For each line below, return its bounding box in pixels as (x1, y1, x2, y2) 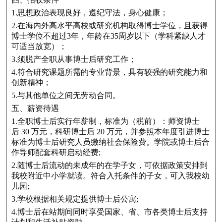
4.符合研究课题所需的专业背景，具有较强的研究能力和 (11, 68, 208, 77)
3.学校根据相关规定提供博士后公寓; (11, 195, 138, 204)
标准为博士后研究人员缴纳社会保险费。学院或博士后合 (11, 138, 210, 147)
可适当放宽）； (11, 42, 67, 51)
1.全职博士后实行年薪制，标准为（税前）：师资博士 (11, 117, 200, 126)
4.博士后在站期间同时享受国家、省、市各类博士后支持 (11, 208, 208, 217)
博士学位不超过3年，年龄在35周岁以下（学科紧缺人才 (11, 32, 206, 41)
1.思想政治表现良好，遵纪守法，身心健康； (11, 8, 168, 17)
